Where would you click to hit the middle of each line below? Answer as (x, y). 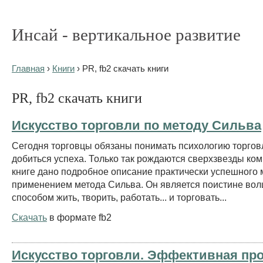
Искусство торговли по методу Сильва (136, 125)
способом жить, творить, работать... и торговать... (119, 197)
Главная (28, 69)
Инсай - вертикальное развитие (126, 35)
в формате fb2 (79, 217)
